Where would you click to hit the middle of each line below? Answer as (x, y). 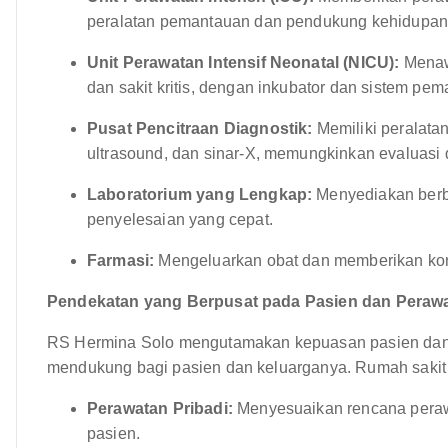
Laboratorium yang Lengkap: (200, 194)
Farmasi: (121, 260)
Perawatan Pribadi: (160, 408)
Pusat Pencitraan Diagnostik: (200, 128)
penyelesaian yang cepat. (180, 219)
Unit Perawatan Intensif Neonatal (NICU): (243, 62)
